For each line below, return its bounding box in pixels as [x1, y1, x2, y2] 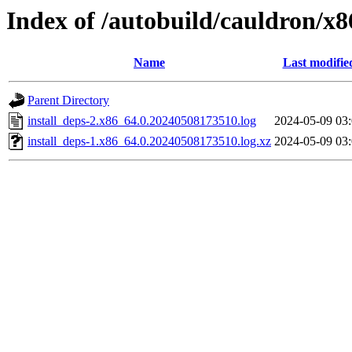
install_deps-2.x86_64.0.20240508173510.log [27, 114, 256, 128]
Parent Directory [27, 93, 109, 108]
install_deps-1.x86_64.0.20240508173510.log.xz [27, 134, 271, 148]
